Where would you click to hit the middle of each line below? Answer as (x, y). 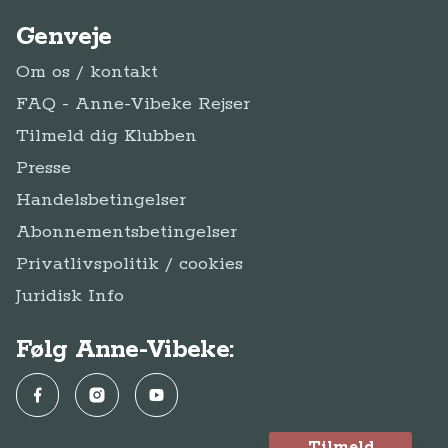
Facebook (61, 394)
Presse (43, 168)
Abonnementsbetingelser (126, 232)
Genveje (64, 37)
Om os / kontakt (87, 72)
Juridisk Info (70, 296)
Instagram (120, 394)
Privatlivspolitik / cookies (129, 264)
